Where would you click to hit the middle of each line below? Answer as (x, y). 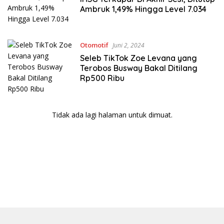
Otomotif (94, 45)
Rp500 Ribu (102, 78)
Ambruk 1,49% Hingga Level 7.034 (143, 9)
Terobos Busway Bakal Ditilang (138, 68)
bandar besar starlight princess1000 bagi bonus (84, 177)
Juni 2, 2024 (128, 45)
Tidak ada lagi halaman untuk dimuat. (112, 115)
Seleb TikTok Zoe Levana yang (138, 58)
